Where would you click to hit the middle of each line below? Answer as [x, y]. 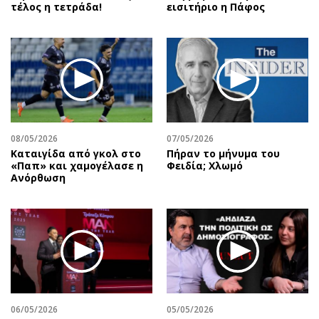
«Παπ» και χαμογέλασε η [77, 166]
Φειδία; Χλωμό [205, 166]
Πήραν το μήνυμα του [223, 153]
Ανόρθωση [38, 178]
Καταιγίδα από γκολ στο [76, 153]
